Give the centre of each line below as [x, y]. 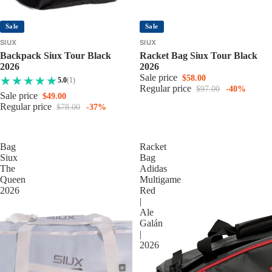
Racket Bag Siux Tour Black [199, 55]
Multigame [160, 179]
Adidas [153, 168]
